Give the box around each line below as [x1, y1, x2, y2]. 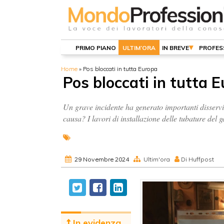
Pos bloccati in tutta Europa [83, 65, 157, 72]
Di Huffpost [181, 155, 214, 163]
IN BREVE [162, 44, 189, 51]
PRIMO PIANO [75, 44, 116, 51]
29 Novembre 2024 [74, 155, 129, 163]
